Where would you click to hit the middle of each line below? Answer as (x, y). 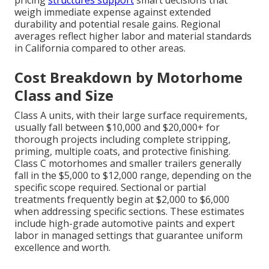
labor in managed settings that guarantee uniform (128, 236)
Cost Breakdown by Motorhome (128, 77)
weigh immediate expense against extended (113, 12)
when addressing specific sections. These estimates (129, 212)
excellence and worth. (62, 248)
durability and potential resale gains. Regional (117, 24)
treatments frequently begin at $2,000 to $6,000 (122, 200)
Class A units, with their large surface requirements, (131, 116)
